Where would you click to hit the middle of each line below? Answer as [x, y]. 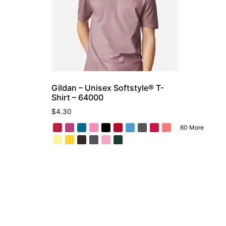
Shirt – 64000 [77, 98]
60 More [192, 128]
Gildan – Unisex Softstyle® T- [108, 88]
